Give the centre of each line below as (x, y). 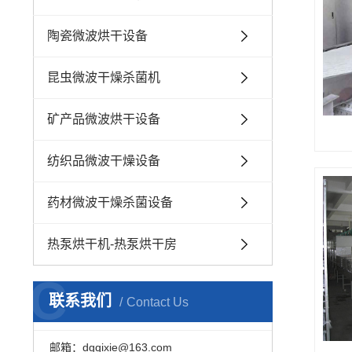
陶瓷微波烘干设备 (97, 36)
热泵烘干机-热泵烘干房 (112, 244)
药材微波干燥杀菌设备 (110, 202)
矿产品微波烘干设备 (104, 119)
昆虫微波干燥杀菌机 (104, 77)
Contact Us (158, 302)
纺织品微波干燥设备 (104, 161)
